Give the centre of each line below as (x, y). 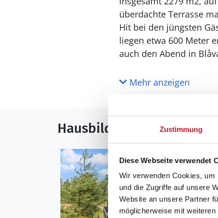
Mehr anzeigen (158, 82)
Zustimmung (181, 129)
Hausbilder (91, 128)
